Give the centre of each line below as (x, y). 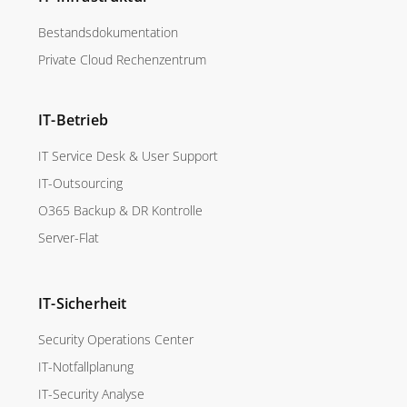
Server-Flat (69, 238)
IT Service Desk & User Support (128, 156)
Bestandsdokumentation (108, 33)
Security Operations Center (116, 340)
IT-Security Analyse (91, 394)
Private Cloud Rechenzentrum (122, 60)
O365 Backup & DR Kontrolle (120, 211)
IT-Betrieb (73, 120)
